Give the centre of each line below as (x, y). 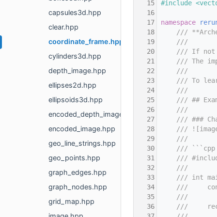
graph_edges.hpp (77, 172)
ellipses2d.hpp (72, 85)
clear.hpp (63, 27)
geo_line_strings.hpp (82, 143)
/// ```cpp (188, 148)
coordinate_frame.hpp (86, 42)
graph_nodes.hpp (78, 187)
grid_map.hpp (71, 201)
